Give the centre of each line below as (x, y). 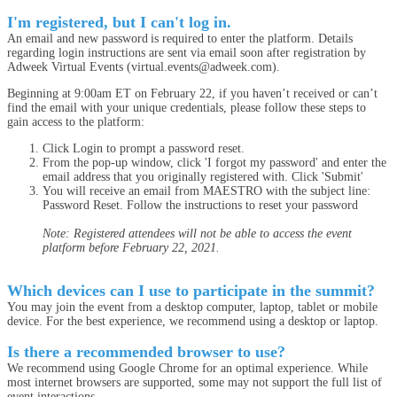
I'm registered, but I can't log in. (119, 22)
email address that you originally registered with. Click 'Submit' (205, 177)
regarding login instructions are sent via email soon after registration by (187, 53)
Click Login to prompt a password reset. (145, 148)
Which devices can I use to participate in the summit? (191, 291)
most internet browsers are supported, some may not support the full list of (195, 382)
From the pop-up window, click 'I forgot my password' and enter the (214, 163)
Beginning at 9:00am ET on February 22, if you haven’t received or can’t (192, 93)
